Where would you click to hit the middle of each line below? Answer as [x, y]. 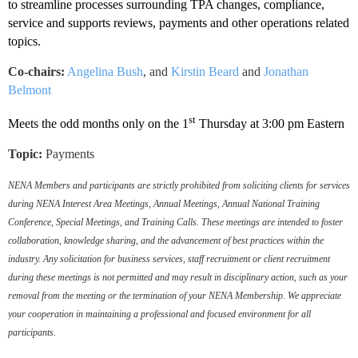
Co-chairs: [36, 72]
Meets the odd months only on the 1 [98, 123]
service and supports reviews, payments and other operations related [179, 23]
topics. [24, 42]
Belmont [30, 90]
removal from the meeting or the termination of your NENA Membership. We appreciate [175, 295]
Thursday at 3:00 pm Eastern [272, 123]
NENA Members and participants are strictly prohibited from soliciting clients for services [179, 185]
